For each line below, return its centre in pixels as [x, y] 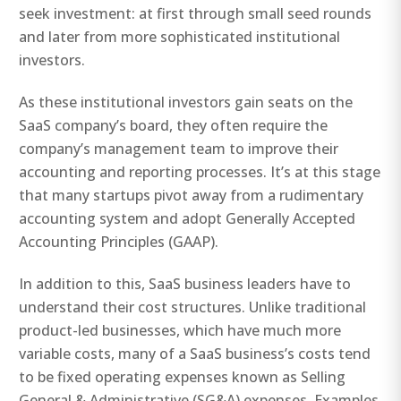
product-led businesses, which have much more [180, 331]
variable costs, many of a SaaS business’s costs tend [195, 354]
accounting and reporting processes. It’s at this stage [200, 171]
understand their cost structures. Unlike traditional [193, 307]
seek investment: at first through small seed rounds [196, 13]
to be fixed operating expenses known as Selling [183, 377]
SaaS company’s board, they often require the [174, 125]
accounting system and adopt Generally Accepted [188, 218]
